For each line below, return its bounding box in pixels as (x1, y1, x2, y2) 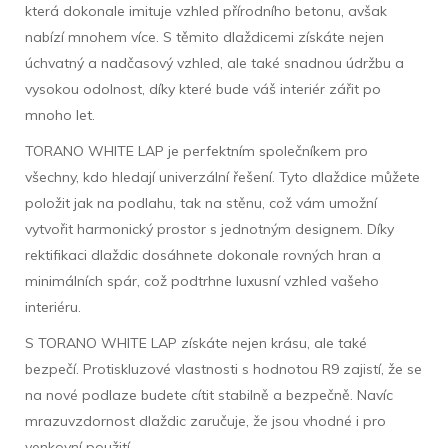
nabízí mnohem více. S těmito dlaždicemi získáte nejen (25, 27, 384, 46)
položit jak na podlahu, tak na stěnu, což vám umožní (25, 193, 377, 212)
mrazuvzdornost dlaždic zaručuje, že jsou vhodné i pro (25, 411, 386, 430)
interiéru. (25, 297, 81, 316)
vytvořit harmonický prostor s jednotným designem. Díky (25, 219, 394, 238)
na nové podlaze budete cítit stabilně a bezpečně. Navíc (25, 385, 393, 404)
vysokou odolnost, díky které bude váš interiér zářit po (25, 79, 381, 98)
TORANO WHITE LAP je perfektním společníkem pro (25, 141, 368, 160)
